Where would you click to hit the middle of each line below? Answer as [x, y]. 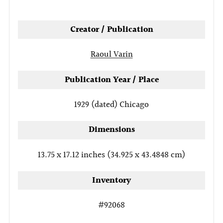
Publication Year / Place [111, 80]
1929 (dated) [97, 105]
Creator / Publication [111, 29]
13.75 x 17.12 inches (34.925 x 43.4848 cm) [111, 155]
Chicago [134, 105]
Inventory [111, 180]
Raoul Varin [111, 55]
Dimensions [111, 130]
